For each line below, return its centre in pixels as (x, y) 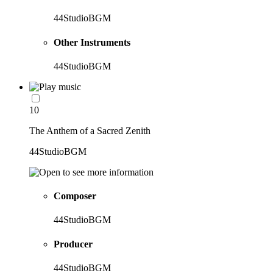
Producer (73, 244)
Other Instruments (92, 42)
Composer (75, 196)
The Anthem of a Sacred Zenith (90, 130)
